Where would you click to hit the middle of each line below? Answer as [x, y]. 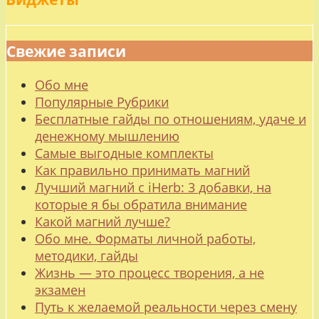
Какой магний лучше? [103, 221]
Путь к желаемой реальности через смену [166, 307]
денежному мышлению [107, 136]
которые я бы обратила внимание [141, 204]
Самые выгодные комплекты [124, 153]
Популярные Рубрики [102, 101]
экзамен [60, 289]
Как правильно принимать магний [142, 170]
